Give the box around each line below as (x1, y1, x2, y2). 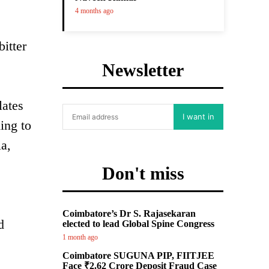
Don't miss (101, 163, 184, 183)
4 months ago (75, 7, 113, 15)
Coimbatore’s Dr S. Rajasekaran (62, 208, 196, 219)
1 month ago (62, 233, 98, 241)
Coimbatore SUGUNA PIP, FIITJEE (62, 250, 214, 261)
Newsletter (102, 60, 184, 80)
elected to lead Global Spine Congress (62, 219, 214, 229)
